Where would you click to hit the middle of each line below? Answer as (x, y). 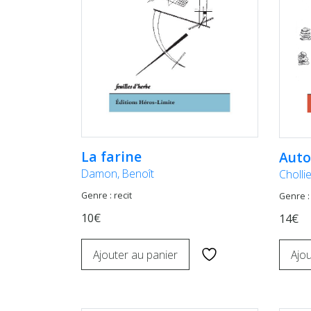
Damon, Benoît (118, 174)
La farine (111, 157)
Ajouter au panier (135, 254)
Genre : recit (107, 196)
